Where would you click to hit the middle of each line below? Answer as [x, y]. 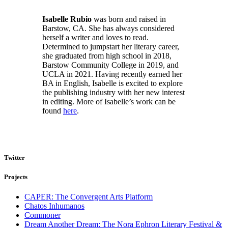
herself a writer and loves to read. [95, 38]
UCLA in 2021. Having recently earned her [112, 74]
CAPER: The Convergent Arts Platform [89, 196]
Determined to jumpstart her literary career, [111, 47]
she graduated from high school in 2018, [107, 56]
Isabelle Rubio [67, 19]
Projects [16, 177]
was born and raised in [129, 19]
